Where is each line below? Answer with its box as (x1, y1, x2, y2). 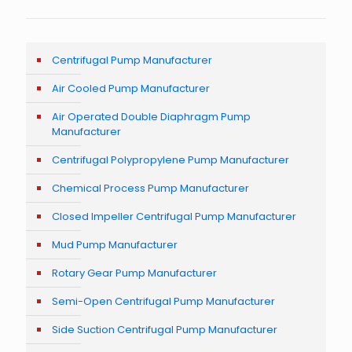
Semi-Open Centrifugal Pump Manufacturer (52, 293, 275, 309)
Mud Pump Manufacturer (52, 236, 178, 252)
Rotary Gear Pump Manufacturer (52, 265, 217, 280)
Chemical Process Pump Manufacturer (52, 180, 249, 196)
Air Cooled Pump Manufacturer (52, 80, 212, 96)
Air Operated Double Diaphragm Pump (52, 108, 251, 124)
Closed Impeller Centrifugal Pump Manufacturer (52, 208, 296, 224)
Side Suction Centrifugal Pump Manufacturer (52, 321, 277, 337)
